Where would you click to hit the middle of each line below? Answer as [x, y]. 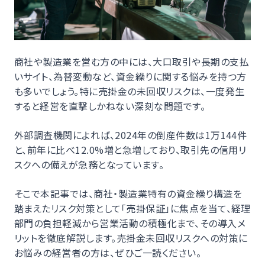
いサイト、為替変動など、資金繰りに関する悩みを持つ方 [130, 76]
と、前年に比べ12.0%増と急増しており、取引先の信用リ [130, 149]
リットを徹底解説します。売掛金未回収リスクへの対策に [131, 237]
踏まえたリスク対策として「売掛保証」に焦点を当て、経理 [132, 208]
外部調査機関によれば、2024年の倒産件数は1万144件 [131, 135]
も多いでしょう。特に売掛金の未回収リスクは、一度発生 [130, 91]
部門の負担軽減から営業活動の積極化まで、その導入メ [130, 223]
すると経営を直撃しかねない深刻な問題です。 [110, 106]
